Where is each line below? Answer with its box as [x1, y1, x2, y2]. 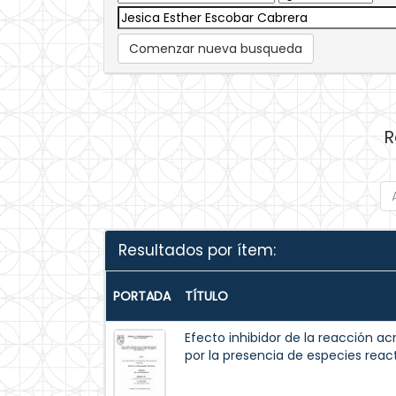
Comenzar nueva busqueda [129, 40, 302, 57]
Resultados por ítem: [118, 240, 276, 261]
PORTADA [113, 287, 171, 305]
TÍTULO [185, 287, 228, 305]
